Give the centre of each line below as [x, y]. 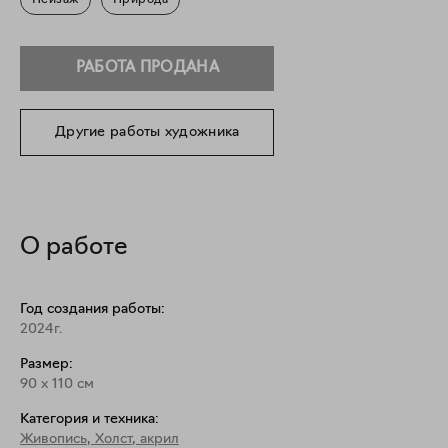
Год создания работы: [92, 309]
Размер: [46, 364]
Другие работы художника [147, 132]
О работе [74, 248]
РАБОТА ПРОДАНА [147, 68]
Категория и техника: [89, 419]
